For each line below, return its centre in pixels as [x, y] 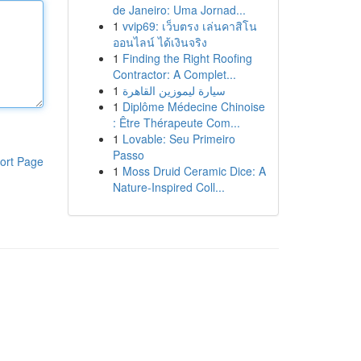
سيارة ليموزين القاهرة [174, 90]
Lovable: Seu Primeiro [178, 139]
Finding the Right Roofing [187, 58]
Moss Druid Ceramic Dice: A [194, 171]
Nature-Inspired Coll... [168, 187]
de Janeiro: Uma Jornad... [179, 10]
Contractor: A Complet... [174, 74]
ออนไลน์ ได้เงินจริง [160, 42]
